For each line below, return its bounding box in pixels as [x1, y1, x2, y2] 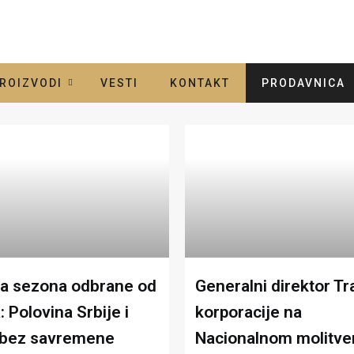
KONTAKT [169, 77, 230, 89]
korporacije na [195, 303, 302, 322]
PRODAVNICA [261, 77, 345, 89]
